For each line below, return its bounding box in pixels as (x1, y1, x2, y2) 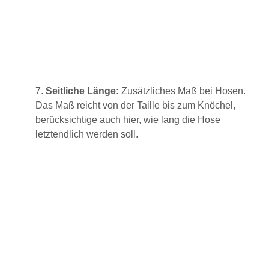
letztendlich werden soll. (35, 128, 138, 139)
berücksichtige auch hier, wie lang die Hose (35, 114, 220, 125)
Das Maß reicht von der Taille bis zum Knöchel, (35, 100, 235, 110)
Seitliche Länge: (45, 85, 119, 96)
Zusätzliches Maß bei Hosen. (118, 85, 246, 96)
